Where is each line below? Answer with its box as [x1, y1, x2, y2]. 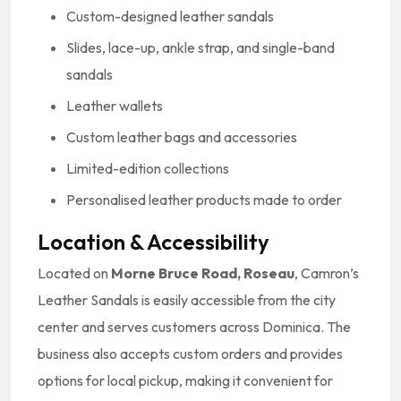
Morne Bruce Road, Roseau [111, 263, 294, 282]
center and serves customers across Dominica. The [38, 317, 351, 336]
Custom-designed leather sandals [66, 6, 274, 25]
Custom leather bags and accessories [66, 127, 297, 146]
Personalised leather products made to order [66, 190, 342, 209]
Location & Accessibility [38, 227, 269, 255]
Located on [38, 263, 111, 282]
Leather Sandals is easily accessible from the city [38, 290, 336, 309]
